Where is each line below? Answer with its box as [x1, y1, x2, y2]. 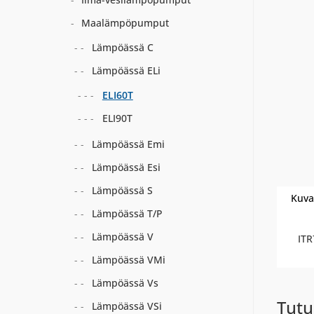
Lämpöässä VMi [91, 253, 165, 266]
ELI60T [102, 88, 133, 102]
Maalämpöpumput [81, 16, 169, 29]
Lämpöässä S [91, 184, 153, 197]
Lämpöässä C [91, 41, 153, 54]
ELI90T [102, 111, 132, 125]
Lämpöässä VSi [91, 299, 162, 313]
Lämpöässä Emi [91, 137, 165, 151]
